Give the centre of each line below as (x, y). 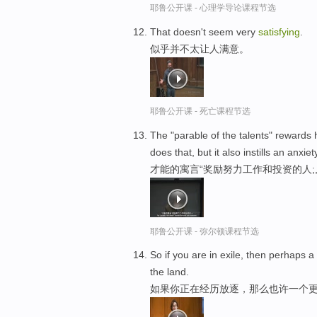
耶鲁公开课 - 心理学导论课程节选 (213, 7)
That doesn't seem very (204, 31)
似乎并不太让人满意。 (200, 48)
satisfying (279, 31)
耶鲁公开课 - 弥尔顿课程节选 (204, 231)
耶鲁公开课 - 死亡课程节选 (200, 111)
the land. (169, 272)
